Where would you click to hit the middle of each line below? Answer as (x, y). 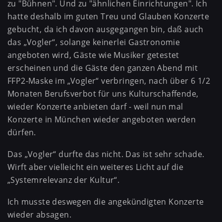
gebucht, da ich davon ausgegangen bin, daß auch (106, 29)
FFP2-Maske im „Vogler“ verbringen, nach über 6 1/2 (109, 81)
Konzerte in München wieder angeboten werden (102, 120)
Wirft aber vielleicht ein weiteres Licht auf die (96, 167)
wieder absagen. (40, 214)
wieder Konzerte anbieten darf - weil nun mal (95, 107)
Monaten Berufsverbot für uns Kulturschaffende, (103, 94)
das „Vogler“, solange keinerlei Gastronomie (94, 42)
